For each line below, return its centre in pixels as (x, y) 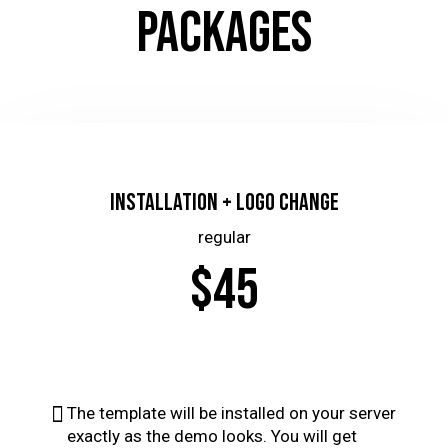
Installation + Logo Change (224, 203)
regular (224, 237)
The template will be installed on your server (231, 413)
